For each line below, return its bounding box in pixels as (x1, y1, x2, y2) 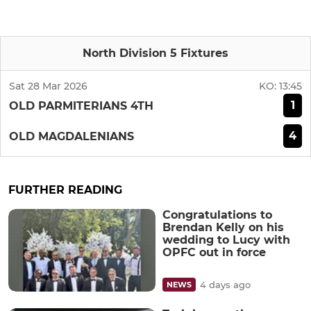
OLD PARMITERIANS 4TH (9, 99, 153, 112)
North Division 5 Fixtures (83, 47, 228, 60)
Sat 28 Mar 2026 (9, 80, 87, 92)
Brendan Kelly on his (162, 221, 284, 234)
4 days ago (200, 279, 251, 291)
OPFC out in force (162, 246, 266, 259)
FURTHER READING (8, 183, 122, 196)
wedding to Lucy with (162, 233, 290, 246)
